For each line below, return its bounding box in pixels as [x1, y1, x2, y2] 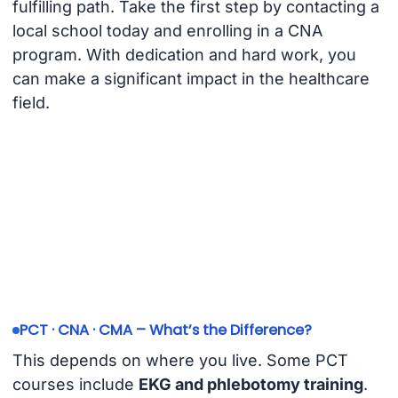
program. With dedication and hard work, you [12, 44, 356, 64]
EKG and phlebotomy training [138, 374, 363, 394]
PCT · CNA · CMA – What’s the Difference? [19, 320, 312, 341]
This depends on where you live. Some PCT [12, 350, 348, 370]
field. [12, 92, 50, 112]
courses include [12, 374, 139, 394]
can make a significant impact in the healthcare [12, 68, 370, 88]
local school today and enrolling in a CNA [12, 20, 322, 40]
